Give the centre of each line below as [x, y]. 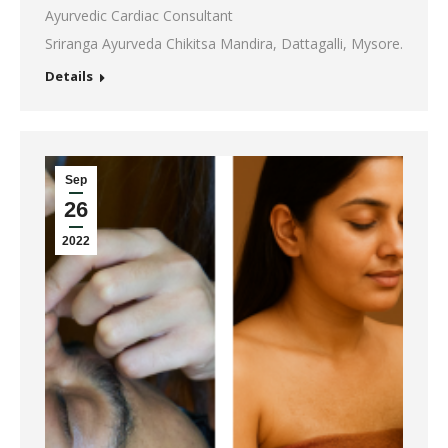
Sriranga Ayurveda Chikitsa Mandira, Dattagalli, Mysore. [224, 43]
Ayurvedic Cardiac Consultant [139, 15]
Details [69, 76]
